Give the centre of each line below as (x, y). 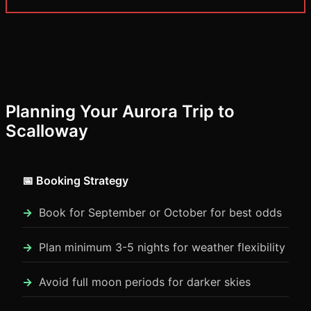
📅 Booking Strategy (75, 180)
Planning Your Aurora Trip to (120, 111)
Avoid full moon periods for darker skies (145, 282)
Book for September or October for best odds (160, 212)
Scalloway (47, 131)
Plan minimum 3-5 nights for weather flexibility (162, 247)
